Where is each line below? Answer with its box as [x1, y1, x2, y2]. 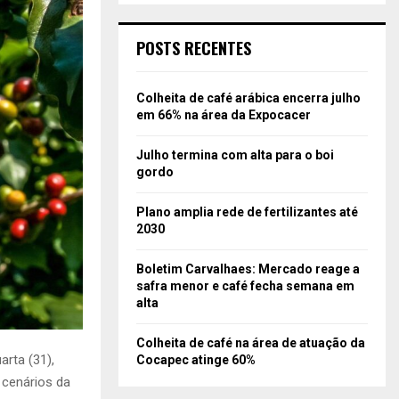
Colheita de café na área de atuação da [136, 335, 365, 350]
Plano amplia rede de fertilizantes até [136, 204, 358, 219]
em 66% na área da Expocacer [136, 107, 311, 122]
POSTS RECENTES [136, 36, 251, 60]
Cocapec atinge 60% [136, 352, 256, 367]
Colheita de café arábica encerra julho [136, 90, 361, 105]
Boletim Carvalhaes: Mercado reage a [136, 261, 360, 276]
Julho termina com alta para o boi [136, 147, 334, 162]
